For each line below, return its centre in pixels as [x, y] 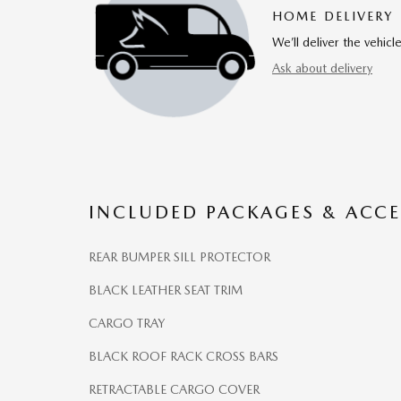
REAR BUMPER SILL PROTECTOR [179, 257]
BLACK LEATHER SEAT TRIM [187, 290]
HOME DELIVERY [333, 16]
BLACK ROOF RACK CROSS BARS [183, 356]
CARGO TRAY [127, 323]
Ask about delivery [322, 68]
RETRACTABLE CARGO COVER [174, 389]
